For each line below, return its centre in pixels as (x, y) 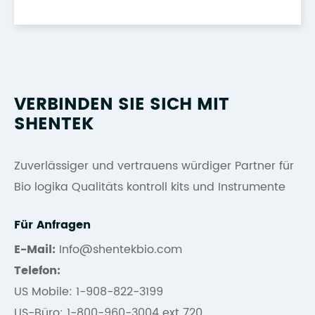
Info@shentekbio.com (119, 249)
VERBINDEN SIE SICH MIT (122, 104)
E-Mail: (35, 249)
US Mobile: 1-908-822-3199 (89, 291)
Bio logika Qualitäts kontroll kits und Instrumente (150, 187)
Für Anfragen (52, 225)
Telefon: (37, 270)
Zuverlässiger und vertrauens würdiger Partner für (154, 166)
